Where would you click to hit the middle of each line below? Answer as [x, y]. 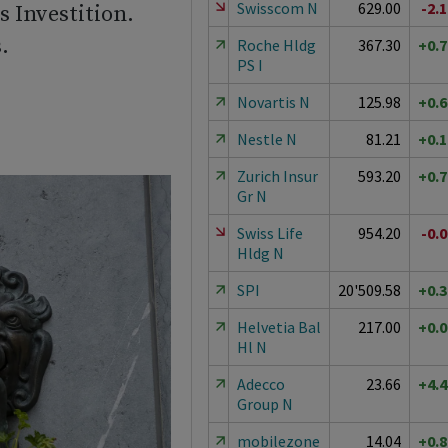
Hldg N [260, 253]
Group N [264, 404]
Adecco [260, 384]
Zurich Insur [277, 176]
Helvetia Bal [278, 327]
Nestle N [266, 139]
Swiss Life [269, 233]
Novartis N [273, 102]
